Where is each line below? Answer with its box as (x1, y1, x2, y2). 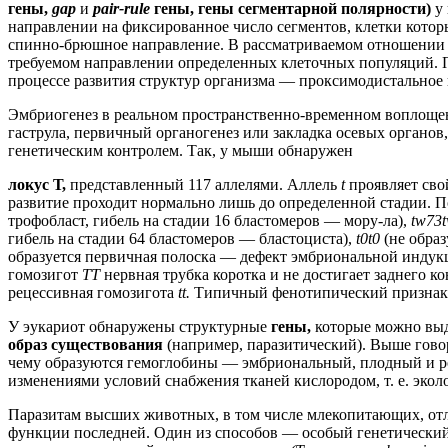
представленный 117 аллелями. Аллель (70, 175, 341, 193)
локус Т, (8, 175, 70, 193)
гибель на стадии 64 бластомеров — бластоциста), (8, 229, 356, 247)
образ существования (8, 335, 167, 353)
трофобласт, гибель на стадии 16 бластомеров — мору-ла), (8, 211, 411, 229)
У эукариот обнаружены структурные (8, 317, 271, 335)
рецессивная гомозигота (8, 283, 178, 301)
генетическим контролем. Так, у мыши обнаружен (8, 141, 353, 159)
